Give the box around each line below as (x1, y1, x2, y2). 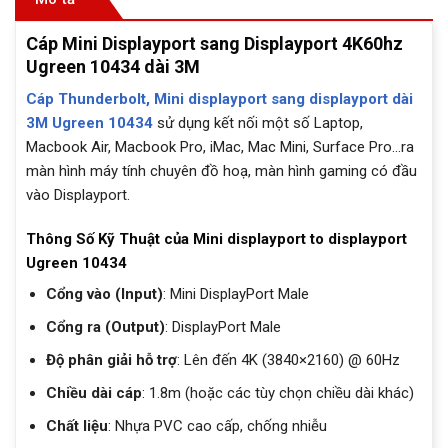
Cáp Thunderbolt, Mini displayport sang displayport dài (26, 90, 413, 109)
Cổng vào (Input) (45, 285, 163, 304)
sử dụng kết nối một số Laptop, (153, 114, 363, 133)
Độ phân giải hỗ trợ (45, 351, 177, 370)
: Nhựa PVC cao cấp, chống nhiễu (107, 417, 327, 436)
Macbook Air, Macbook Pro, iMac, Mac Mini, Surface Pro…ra (26, 138, 414, 157)
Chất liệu (45, 417, 108, 436)
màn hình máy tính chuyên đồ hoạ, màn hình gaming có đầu (26, 162, 417, 181)
